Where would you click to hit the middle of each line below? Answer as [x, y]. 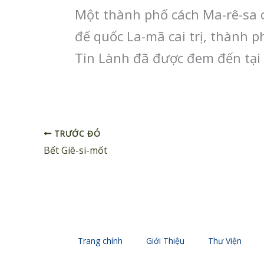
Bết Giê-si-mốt [75, 151]
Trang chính [100, 241]
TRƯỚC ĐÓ [76, 133]
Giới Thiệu [165, 241]
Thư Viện [225, 241]
